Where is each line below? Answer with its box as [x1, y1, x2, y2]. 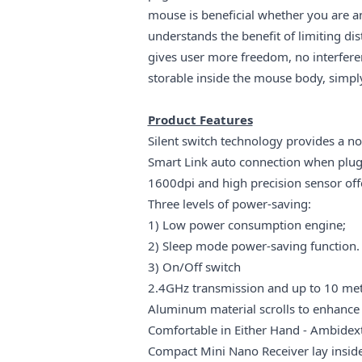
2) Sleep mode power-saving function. [147, 237, 360, 254]
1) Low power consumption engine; [147, 216, 346, 233]
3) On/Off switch [147, 258, 241, 275]
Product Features [147, 111, 253, 128]
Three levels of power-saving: [147, 195, 311, 212]
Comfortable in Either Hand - [147, 321, 310, 338]
